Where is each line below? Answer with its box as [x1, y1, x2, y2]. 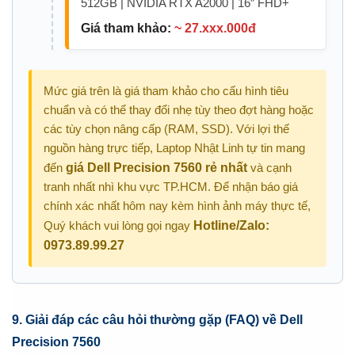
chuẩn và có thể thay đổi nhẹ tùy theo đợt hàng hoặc [44, 103, 314, 117]
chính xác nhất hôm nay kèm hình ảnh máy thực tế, [44, 199, 311, 213]
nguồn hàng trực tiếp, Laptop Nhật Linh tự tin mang [44, 141, 305, 155]
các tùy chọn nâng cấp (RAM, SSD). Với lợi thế [44, 122, 289, 136]
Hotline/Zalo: [193, 219, 269, 233]
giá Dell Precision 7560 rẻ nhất [66, 161, 247, 175]
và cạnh [247, 161, 292, 175]
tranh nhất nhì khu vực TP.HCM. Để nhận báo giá [44, 180, 298, 194]
